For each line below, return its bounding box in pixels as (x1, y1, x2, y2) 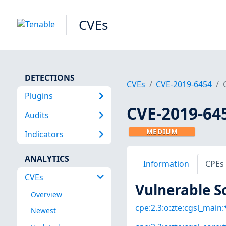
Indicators (24, 129, 64, 140)
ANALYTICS (24, 153, 69, 164)
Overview (30, 190, 62, 200)
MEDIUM (146, 127, 178, 137)
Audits (24, 109, 49, 121)
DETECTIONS (24, 72, 75, 83)
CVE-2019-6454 (156, 79, 212, 90)
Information (143, 158, 189, 169)
